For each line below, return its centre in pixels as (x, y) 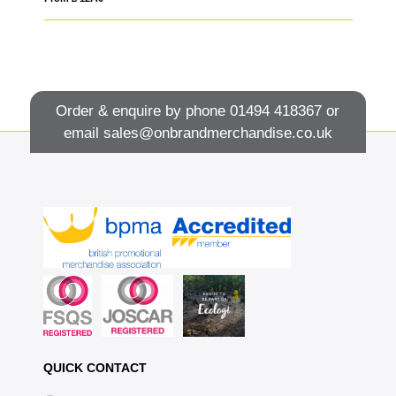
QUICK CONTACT (95, 368)
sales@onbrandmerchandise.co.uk (217, 133)
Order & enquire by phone (143, 110)
